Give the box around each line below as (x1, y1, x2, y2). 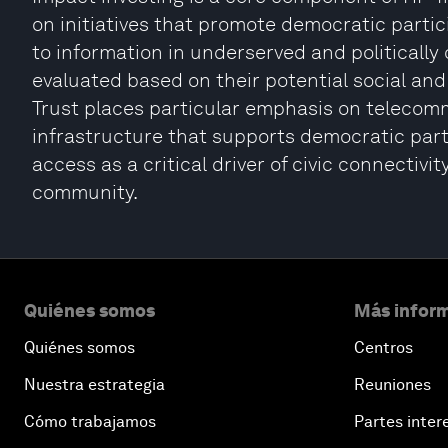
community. (32, 180, 138, 204)
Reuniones (354, 375, 431, 394)
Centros (354, 338, 413, 357)
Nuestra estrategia (24, 375, 165, 394)
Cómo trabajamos (24, 412, 156, 431)
